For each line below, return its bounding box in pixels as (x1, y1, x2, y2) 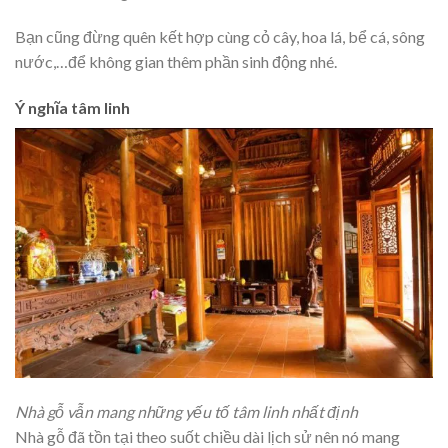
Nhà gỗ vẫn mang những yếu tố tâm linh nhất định (15, 402, 358, 422)
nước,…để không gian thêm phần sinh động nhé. (15, 52, 337, 72)
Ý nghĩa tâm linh (15, 98, 130, 118)
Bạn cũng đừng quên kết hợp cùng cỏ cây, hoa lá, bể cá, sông (15, 27, 425, 47)
